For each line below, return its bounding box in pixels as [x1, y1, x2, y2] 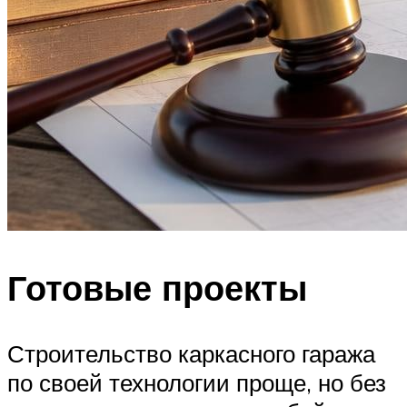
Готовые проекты [7, 265, 307, 311]
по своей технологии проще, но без [7, 368, 386, 398]
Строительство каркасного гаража [7, 339, 375, 369]
